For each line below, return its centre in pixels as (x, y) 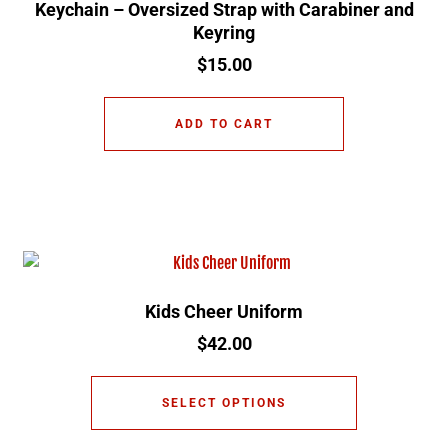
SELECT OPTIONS (224, 403)
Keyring (224, 33)
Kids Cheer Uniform (224, 312)
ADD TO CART (224, 124)
